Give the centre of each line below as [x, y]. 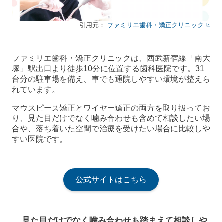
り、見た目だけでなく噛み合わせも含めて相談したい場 [111, 118]
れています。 [36, 89]
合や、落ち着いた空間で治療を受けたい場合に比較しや [111, 128]
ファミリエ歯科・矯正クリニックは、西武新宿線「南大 [111, 58]
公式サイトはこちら [111, 179]
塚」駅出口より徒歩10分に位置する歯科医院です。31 [108, 68]
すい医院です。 [40, 139]
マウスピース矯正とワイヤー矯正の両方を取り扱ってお [111, 108]
